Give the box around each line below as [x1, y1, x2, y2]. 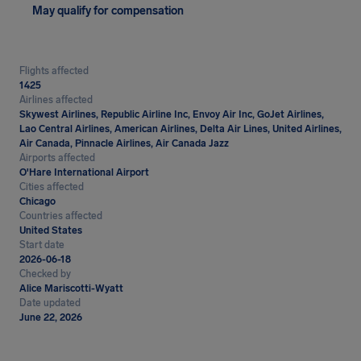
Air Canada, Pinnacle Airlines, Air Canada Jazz [19, 138, 229, 149]
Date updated [19, 297, 81, 309]
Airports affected [19, 152, 95, 164]
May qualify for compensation [32, 4, 184, 18]
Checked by [19, 268, 71, 280]
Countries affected [19, 210, 102, 222]
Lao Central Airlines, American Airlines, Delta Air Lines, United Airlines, [19, 123, 342, 135]
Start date [19, 239, 64, 251]
